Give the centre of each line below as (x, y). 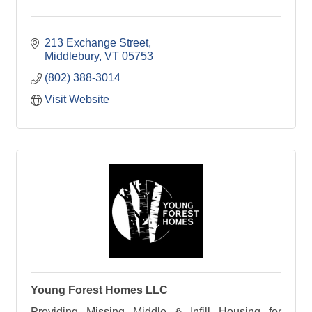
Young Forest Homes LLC (99, 290)
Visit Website (77, 100)
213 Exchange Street (96, 43)
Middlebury (72, 56)
